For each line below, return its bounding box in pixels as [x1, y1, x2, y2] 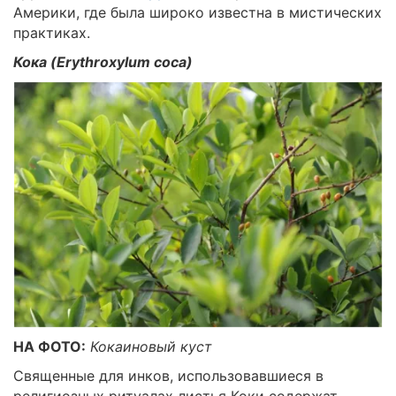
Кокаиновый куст [90, 337, 212, 355]
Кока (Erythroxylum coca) [13, 53, 193, 72]
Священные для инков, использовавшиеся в [13, 366, 324, 385]
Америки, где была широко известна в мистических [13, 4, 382, 22]
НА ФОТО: [13, 337, 86, 355]
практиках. [13, 24, 90, 42]
